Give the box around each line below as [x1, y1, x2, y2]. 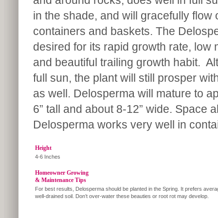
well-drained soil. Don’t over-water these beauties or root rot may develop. [35, 193, 210, 199]
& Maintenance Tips [35, 177, 86, 183]
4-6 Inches [35, 154, 60, 160]
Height [35, 145, 52, 151]
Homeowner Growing [35, 169, 89, 176]
